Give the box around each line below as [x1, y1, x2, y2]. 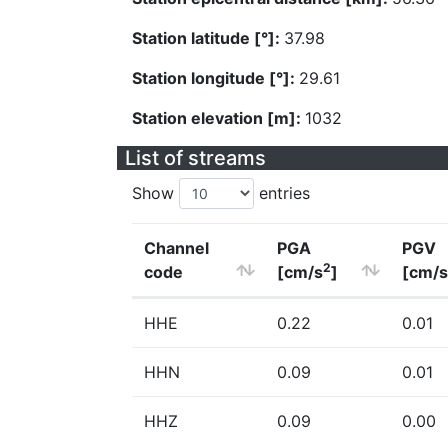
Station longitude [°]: [132, 68, 299, 88]
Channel [144, 238, 209, 258]
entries [254, 183, 310, 203]
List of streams [125, 146, 266, 170]
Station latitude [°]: [132, 28, 284, 48]
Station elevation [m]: [132, 108, 305, 128]
